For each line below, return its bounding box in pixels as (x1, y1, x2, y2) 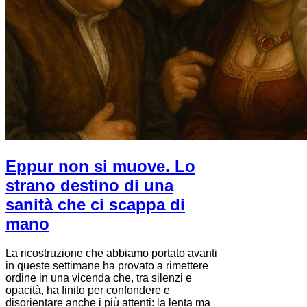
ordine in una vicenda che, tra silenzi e (5, 272, 192, 284)
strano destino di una (5, 176, 173, 195)
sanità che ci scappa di (5, 195, 185, 214)
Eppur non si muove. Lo (5, 157, 195, 176)
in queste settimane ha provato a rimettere (5, 260, 208, 272)
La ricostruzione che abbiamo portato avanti (5, 247, 217, 260)
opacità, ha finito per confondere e (5, 284, 170, 297)
